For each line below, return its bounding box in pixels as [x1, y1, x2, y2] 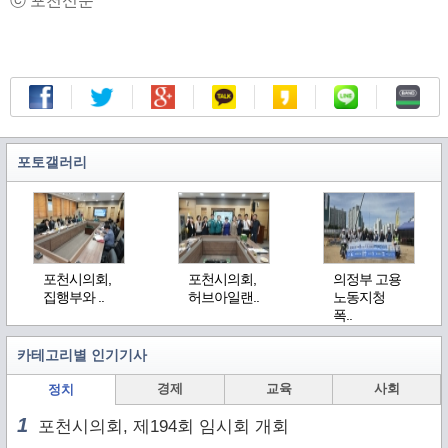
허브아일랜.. [187, 289, 259, 305]
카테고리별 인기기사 [17, 347, 147, 363]
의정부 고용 [332, 271, 401, 287]
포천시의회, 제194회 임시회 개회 [28, 417, 289, 436]
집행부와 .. [43, 289, 104, 305]
